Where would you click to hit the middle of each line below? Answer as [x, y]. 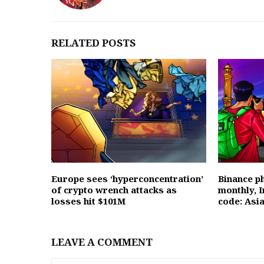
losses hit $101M [88, 201]
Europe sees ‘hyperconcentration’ [127, 178]
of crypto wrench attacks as [114, 189]
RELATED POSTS [93, 43]
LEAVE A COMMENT [102, 242]
